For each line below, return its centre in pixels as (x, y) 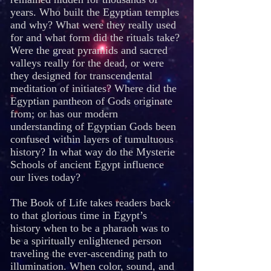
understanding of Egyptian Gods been (93, 126)
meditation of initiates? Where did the (93, 88)
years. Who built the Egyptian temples (95, 12)
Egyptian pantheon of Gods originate (91, 101)
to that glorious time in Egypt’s (79, 215)
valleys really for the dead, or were (87, 63)
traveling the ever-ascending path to (89, 253)
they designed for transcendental (81, 76)
